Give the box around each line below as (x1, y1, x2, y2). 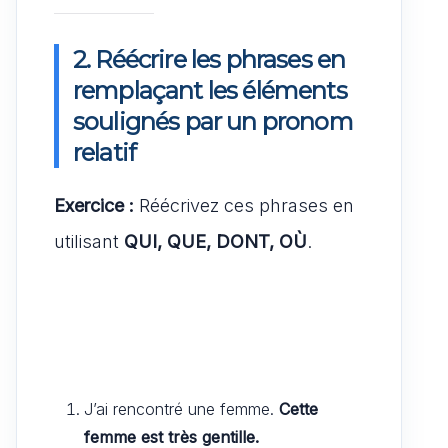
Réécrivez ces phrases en (134, 194, 354, 216)
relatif (73, 137, 137, 167)
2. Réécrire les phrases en (73, 44, 346, 74)
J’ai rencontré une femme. (84, 398, 279, 419)
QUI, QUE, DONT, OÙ (124, 230, 307, 252)
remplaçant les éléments (73, 75, 347, 105)
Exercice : (54, 194, 134, 216)
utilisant (54, 230, 124, 252)
